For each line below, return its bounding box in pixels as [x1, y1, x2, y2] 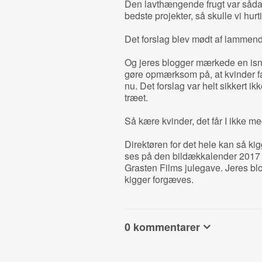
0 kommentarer [124, 219, 200, 235]
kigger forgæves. [124, 173, 194, 186]
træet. [124, 91, 148, 104]
